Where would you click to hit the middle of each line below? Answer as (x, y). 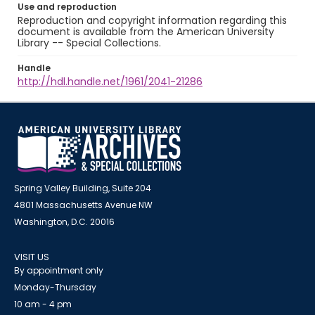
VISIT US (32, 257)
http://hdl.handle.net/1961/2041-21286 (110, 82)
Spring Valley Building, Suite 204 (83, 188)
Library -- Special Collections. (89, 43)
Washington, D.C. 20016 (64, 222)
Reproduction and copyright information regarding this (152, 20)
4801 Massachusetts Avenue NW (83, 205)
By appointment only (59, 270)
